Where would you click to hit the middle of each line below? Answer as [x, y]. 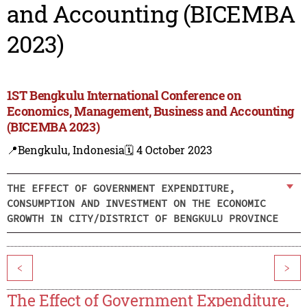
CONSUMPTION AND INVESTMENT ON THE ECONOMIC [136, 203]
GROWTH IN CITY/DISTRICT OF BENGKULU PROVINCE [142, 218]
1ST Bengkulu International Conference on [124, 96]
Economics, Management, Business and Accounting [151, 111]
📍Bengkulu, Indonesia [65, 150]
